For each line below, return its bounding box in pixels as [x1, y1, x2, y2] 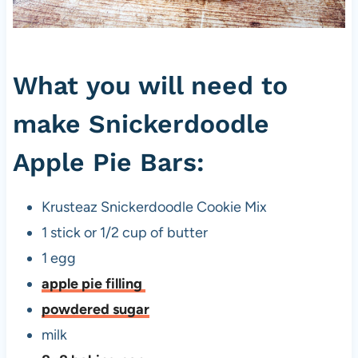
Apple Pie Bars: [12, 147, 205, 178]
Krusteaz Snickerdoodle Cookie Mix [41, 198, 267, 217]
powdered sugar [41, 300, 149, 319]
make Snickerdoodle [12, 109, 269, 140]
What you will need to [12, 70, 288, 101]
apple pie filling [41, 275, 145, 293]
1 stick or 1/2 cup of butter [41, 224, 208, 242]
